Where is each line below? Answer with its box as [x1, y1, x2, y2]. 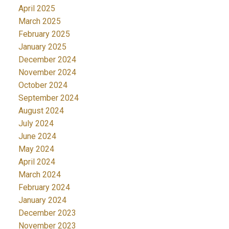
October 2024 [18, 80, 67, 90]
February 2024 [18, 182, 70, 192]
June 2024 [18, 131, 56, 141]
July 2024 [18, 118, 54, 128]
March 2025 [18, 16, 61, 26]
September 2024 [18, 93, 79, 103]
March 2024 [18, 169, 61, 179]
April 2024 [18, 156, 55, 167]
